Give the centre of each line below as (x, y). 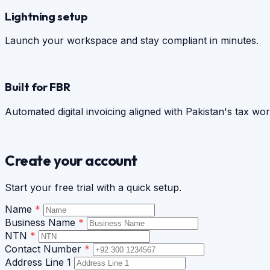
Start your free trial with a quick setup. (93, 187)
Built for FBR (38, 86)
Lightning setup (46, 16)
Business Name (42, 222)
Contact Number (45, 249)
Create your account (71, 160)
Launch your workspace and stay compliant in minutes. (132, 41)
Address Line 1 (39, 262)
